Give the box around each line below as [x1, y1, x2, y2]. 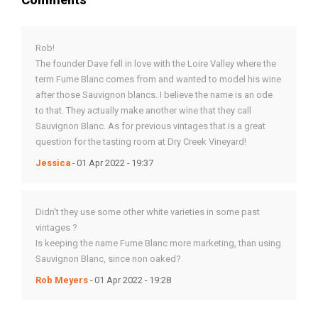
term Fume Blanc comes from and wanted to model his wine [35, 74, 281, 84]
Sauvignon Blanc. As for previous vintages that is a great [35, 121, 265, 131]
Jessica [35, 158, 72, 168]
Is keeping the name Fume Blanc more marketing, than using [35, 238, 281, 248]
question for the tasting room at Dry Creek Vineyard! [35, 136, 246, 147]
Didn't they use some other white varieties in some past [35, 207, 260, 217]
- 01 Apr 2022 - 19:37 [72, 158, 153, 168]
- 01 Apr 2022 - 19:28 [88, 275, 171, 285]
